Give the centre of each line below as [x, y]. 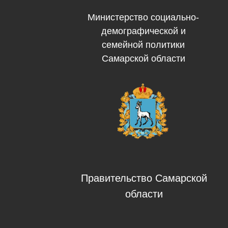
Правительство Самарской [144, 178]
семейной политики [143, 45]
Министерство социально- [143, 17]
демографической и [143, 31]
